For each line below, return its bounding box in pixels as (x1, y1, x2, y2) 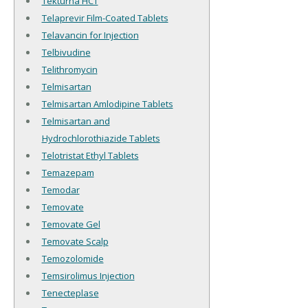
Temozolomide (41, 252, 104, 265)
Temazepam (41, 166, 94, 179)
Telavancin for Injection (41, 29, 139, 42)
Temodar (41, 184, 80, 197)
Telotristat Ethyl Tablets (41, 149, 139, 162)
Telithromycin (41, 63, 98, 76)
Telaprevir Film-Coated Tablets (41, 12, 168, 25)
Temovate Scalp (41, 235, 109, 248)
